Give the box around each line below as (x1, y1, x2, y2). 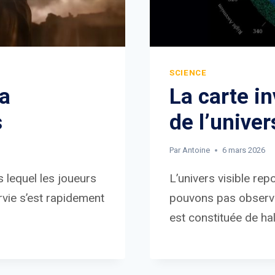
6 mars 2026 (222, 145, 266, 155)
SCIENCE (169, 68, 207, 78)
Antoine (182, 145, 211, 155)
